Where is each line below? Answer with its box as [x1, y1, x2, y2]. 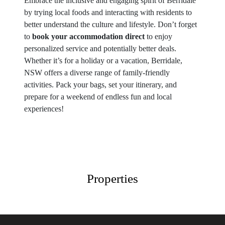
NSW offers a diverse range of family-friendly [24, 68, 170, 77]
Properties [87, 172, 138, 185]
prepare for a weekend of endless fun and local [24, 92, 172, 101]
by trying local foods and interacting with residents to [24, 8, 192, 17]
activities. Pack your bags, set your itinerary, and [24, 80, 177, 89]
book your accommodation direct [32, 32, 145, 41]
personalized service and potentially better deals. [24, 44, 176, 53]
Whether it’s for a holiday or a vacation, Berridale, [24, 56, 182, 65]
